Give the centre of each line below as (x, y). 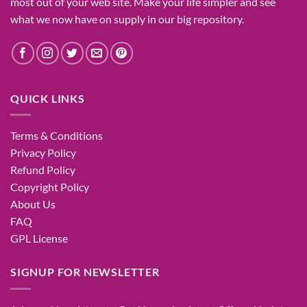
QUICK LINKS (48, 98)
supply (130, 19)
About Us (33, 204)
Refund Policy (43, 170)
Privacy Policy (43, 153)
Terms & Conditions (57, 136)
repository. (218, 19)
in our (161, 19)
